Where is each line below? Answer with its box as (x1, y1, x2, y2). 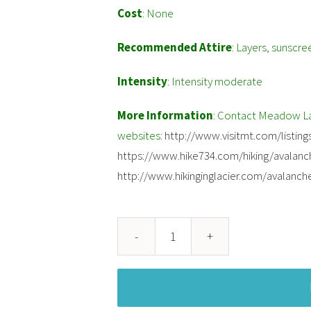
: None (142, 6, 174, 21)
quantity (172, 294, 210, 309)
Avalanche (172, 241, 220, 256)
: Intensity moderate (167, 74, 262, 89)
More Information (117, 108, 213, 123)
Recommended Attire (117, 40, 232, 55)
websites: (117, 128, 165, 143)
